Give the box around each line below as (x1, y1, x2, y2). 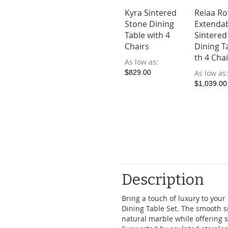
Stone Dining (125, 18, 175, 30)
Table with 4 (125, 30, 170, 41)
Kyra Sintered (125, 7, 177, 18)
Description (122, 170, 204, 189)
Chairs (125, 41, 150, 52)
